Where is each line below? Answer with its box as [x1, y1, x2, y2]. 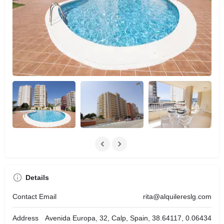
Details [25, 173, 49, 182]
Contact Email [12, 192, 56, 201]
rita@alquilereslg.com [143, 192, 211, 201]
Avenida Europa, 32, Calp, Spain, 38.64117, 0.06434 [45, 214, 211, 222]
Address [12, 214, 38, 222]
